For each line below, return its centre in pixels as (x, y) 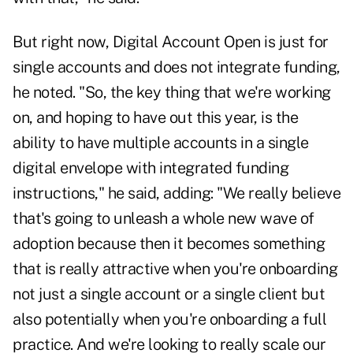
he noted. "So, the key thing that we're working (172, 93)
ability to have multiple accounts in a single (161, 143)
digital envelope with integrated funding (150, 168)
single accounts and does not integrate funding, (176, 67)
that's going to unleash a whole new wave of (163, 219)
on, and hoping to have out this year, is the (155, 118)
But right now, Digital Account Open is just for (171, 42)
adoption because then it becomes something (169, 244)
